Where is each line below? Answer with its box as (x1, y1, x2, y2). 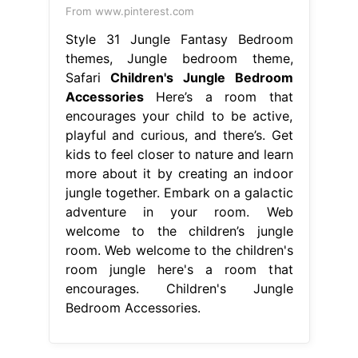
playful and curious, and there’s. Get (65, 126, 293, 143)
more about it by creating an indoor (65, 165, 293, 181)
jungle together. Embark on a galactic (65, 184, 293, 201)
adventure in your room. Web (65, 203, 293, 220)
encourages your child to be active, (65, 107, 293, 124)
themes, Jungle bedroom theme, (65, 50, 293, 66)
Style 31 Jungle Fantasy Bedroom (65, 30, 293, 47)
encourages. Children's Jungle (65, 280, 293, 296)
